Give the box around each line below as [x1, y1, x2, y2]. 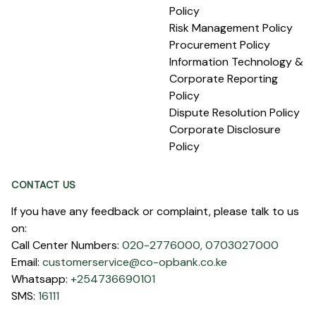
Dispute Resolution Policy [169, 105, 300, 120]
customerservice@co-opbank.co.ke [42, 255, 227, 269]
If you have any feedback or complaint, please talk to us [11, 204, 299, 219]
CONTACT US [11, 178, 76, 191]
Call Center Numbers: [11, 238, 119, 253]
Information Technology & [169, 54, 303, 69]
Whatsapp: [11, 272, 68, 286]
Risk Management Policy [169, 20, 293, 35]
